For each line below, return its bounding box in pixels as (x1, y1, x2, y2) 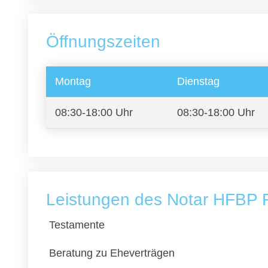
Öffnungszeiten (46, 32, 160, 51)
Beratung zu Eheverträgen (49, 247, 175, 259)
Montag (55, 75, 91, 87)
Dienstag (177, 75, 220, 87)
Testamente (49, 219, 105, 231)
